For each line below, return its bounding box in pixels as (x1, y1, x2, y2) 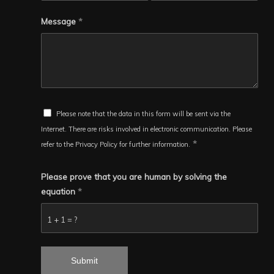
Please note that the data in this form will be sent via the (56, 109, 231, 118)
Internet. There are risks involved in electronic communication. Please (41, 124, 252, 133)
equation (41, 185, 78, 196)
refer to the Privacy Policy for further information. (41, 139, 190, 149)
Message (41, 15, 78, 26)
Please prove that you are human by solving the (41, 171, 227, 182)
